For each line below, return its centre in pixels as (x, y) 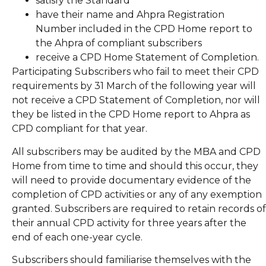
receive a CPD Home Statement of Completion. (147, 58)
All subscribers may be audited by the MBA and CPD (136, 151)
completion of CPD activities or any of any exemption (137, 194)
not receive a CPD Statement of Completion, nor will (136, 100)
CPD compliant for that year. (80, 129)
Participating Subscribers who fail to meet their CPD (135, 72)
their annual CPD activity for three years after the (129, 223)
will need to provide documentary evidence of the (132, 180)
